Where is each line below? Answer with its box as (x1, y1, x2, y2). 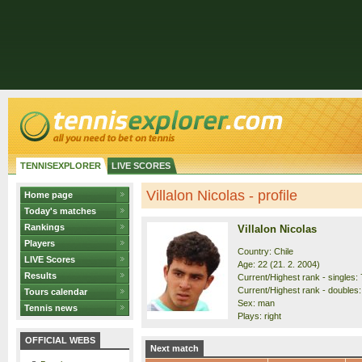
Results (24, 271, 57, 280)
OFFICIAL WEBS (25, 335, 95, 345)
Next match (150, 343, 199, 353)
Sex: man (238, 298, 275, 308)
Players (24, 238, 55, 248)
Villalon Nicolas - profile (146, 187, 297, 204)
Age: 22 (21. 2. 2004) (238, 259, 320, 269)
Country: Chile (238, 246, 293, 256)
